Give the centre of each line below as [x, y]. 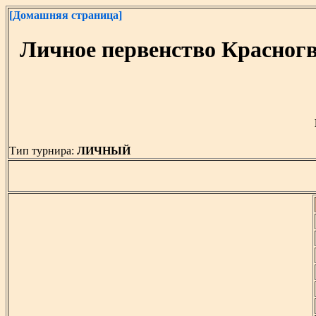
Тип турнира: [43, 151]
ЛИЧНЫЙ [105, 151]
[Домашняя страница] [66, 15]
